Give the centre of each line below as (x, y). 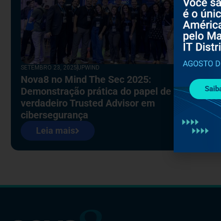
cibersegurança (55, 115)
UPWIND (89, 67)
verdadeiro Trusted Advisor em (88, 103)
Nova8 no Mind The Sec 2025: (86, 79)
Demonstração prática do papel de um (104, 91)
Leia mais (55, 130)
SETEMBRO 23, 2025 (49, 67)
